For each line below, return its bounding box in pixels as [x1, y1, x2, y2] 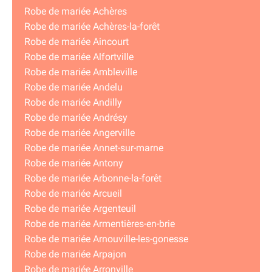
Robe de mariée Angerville [24, 127, 135, 139]
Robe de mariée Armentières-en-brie [24, 218, 175, 230]
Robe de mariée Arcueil [24, 188, 122, 200]
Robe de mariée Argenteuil [24, 203, 136, 215]
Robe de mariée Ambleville [24, 66, 137, 78]
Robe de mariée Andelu [24, 81, 123, 93]
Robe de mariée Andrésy [24, 112, 127, 124]
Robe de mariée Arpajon [24, 248, 126, 260]
